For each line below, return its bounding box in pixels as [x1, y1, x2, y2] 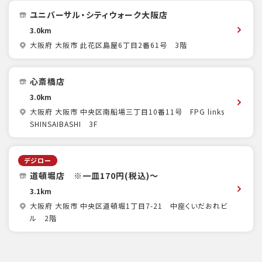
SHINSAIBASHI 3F [30, 119, 98, 129]
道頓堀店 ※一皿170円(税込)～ [30, 170, 158, 181]
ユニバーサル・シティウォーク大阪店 [30, 9, 168, 20]
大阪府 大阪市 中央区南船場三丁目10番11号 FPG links [30, 106, 225, 117]
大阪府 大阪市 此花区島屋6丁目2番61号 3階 [30, 40, 187, 50]
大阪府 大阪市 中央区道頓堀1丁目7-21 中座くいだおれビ [30, 201, 227, 211]
